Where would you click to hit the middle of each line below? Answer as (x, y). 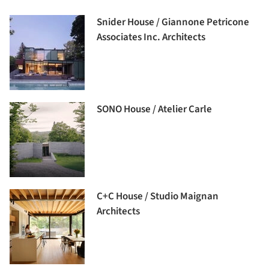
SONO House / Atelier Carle (154, 110)
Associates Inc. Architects (151, 38)
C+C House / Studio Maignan (158, 197)
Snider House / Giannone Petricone (173, 23)
